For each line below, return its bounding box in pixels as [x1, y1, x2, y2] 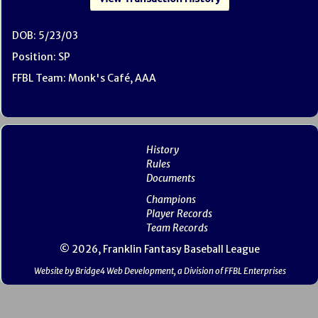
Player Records [146, 207, 212, 220]
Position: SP [12, 50, 70, 63]
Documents [146, 172, 195, 185]
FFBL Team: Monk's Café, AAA [12, 72, 156, 84]
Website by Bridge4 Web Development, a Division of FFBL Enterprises [33, 265, 286, 276]
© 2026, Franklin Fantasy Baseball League [60, 243, 260, 256]
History [146, 143, 179, 156]
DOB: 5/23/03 [12, 29, 78, 42]
